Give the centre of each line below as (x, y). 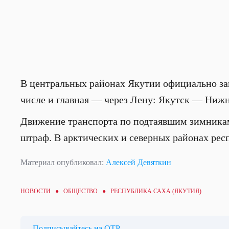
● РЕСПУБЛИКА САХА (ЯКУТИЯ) (150, 191)
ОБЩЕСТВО (81, 191)
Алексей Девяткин (139, 162)
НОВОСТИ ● (42, 191)
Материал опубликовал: (63, 162)
